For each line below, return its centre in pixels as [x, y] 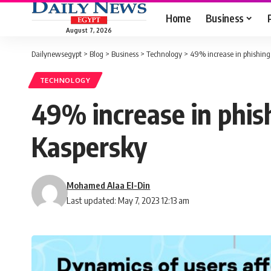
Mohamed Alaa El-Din [109, 185]
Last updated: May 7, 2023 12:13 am [128, 201]
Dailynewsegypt [57, 54]
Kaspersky [89, 147]
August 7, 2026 [89, 30]
